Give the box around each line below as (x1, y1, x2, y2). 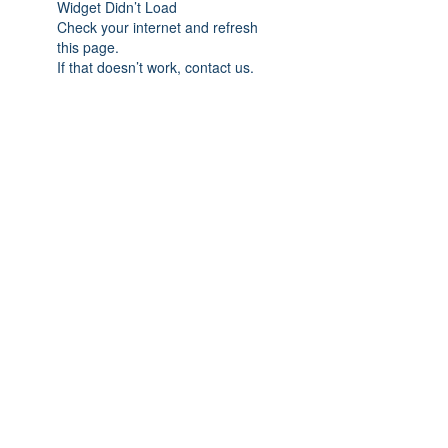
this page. (57, 37, 119, 57)
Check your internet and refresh (57, 17, 258, 37)
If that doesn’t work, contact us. (57, 57, 254, 77)
